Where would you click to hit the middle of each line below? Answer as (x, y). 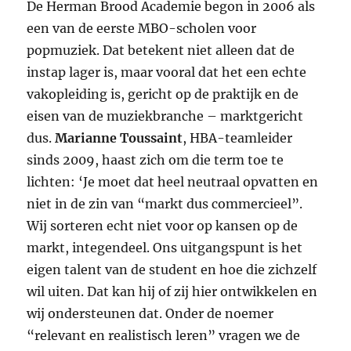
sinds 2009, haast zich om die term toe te (156, 160)
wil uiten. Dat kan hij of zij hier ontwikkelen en (172, 292)
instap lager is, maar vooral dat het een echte (167, 72)
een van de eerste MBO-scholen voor (142, 29)
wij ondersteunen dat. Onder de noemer (150, 314)
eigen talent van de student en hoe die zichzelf (172, 270)
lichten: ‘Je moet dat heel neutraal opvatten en (173, 182)
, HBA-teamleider (238, 138)
